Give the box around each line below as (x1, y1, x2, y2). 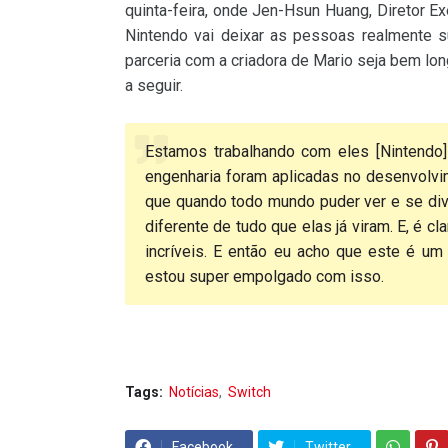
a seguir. (125, 76, 183, 96)
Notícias (169, 384, 219, 401)
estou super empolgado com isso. (145, 267, 384, 287)
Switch (228, 384, 271, 401)
